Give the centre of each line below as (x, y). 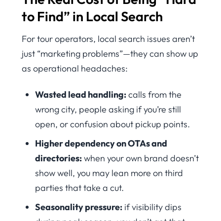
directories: (58, 158)
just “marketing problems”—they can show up (110, 54)
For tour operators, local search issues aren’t (108, 39)
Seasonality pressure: (79, 207)
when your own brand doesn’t (140, 158)
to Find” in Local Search (92, 16)
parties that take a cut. (79, 187)
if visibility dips (152, 207)
